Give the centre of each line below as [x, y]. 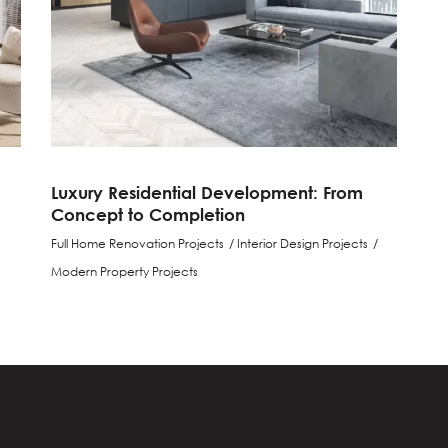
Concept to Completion [147, 214]
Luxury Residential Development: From [206, 192]
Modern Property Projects [124, 271]
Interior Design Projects [302, 243]
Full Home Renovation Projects [137, 243]
